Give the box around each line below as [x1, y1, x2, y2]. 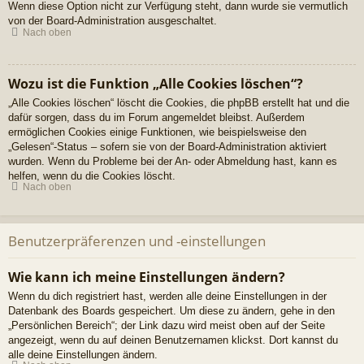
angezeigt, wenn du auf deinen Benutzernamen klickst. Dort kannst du [8, 333, 338, 346]
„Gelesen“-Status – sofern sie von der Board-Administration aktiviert [8, 140, 327, 153]
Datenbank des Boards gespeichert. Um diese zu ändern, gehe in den [8, 304, 335, 317]
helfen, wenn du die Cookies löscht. [8, 169, 175, 182]
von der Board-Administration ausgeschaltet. [8, 15, 217, 28]
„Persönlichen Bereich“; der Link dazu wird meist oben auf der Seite [8, 318, 325, 331]
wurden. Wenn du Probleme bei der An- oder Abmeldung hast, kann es [8, 154, 337, 167]
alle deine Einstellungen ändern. [8, 348, 158, 361]
